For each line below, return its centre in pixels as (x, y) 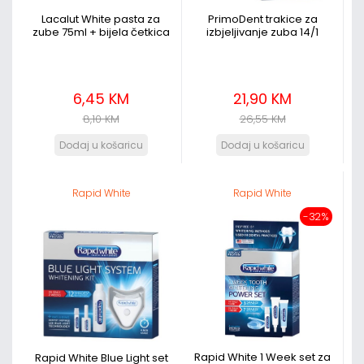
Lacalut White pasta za (101, 19)
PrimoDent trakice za (262, 19)
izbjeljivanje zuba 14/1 (262, 32)
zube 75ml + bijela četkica (101, 32)
